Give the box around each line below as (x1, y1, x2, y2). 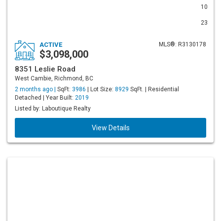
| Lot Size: (86, 86, 115, 93)
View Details (91, 124, 130, 132)
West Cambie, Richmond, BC (15, 75, 93, 82)
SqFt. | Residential (129, 86, 179, 93)
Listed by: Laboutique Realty (15, 105, 91, 112)
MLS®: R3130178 (159, 41, 206, 48)
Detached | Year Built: (15, 94, 75, 101)
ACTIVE (39, 41, 62, 48)
